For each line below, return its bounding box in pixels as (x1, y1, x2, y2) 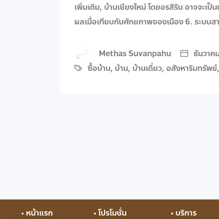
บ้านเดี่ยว (132, 62, 162, 74)
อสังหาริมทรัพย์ (166, 62, 217, 74)
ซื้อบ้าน (88, 62, 110, 74)
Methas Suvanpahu (99, 47, 171, 60)
